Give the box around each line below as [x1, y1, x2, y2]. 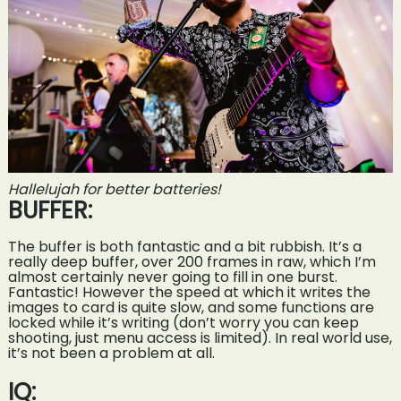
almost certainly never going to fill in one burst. [7, 267, 337, 287]
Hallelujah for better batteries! [8, 179, 221, 200]
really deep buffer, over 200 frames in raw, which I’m [7, 252, 376, 272]
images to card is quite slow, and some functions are [7, 297, 374, 318]
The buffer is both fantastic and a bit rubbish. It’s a [7, 236, 362, 257]
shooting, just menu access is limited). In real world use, [7, 328, 392, 348]
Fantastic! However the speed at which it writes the [7, 282, 371, 303]
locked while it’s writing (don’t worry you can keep [7, 312, 359, 333]
